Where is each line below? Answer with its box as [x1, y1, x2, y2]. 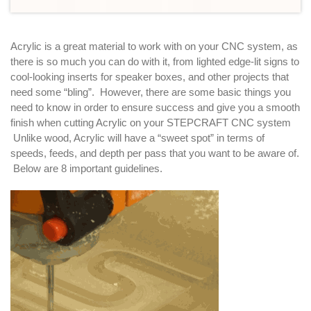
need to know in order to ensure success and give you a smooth [10, 101, 300, 113]
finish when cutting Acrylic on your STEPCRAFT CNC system [10, 116, 291, 128]
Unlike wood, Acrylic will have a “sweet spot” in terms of [10, 131, 264, 144]
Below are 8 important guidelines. [10, 162, 162, 174]
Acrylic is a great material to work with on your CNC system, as [10, 40, 298, 52]
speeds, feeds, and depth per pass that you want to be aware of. [10, 146, 299, 159]
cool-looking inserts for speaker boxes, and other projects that [10, 70, 289, 83]
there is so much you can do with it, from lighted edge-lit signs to [10, 55, 299, 67]
